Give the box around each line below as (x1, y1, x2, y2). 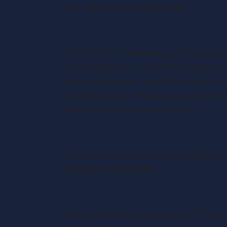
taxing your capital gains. (62, 163, 159, 174)
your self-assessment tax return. (62, 2, 190, 13)
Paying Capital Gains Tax (62, 184, 225, 202)
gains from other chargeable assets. (62, 103, 202, 115)
